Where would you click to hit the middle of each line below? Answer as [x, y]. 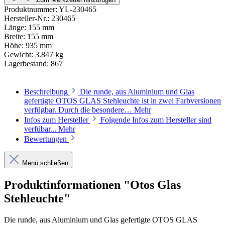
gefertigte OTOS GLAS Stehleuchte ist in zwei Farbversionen [123, 101]
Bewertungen [46, 139]
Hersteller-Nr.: [28, 18]
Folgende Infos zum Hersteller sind [156, 120]
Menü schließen [45, 163]
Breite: [16, 36]
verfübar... [41, 129]
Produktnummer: [31, 9]
